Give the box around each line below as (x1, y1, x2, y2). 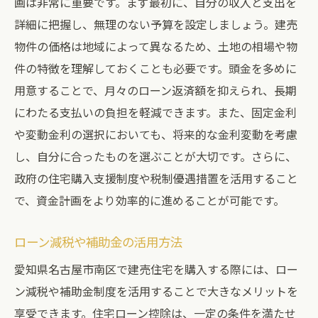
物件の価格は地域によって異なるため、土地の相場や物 (14, 38, 297, 55)
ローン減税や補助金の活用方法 (14, 233, 182, 251)
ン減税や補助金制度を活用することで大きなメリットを (14, 283, 298, 300)
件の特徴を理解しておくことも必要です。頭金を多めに (14, 60, 297, 77)
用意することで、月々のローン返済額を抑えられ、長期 (14, 82, 297, 99)
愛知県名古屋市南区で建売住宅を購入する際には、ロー (14, 261, 298, 278)
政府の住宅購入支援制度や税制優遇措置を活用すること (14, 170, 298, 187)
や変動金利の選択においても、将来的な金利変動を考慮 (14, 126, 297, 143)
